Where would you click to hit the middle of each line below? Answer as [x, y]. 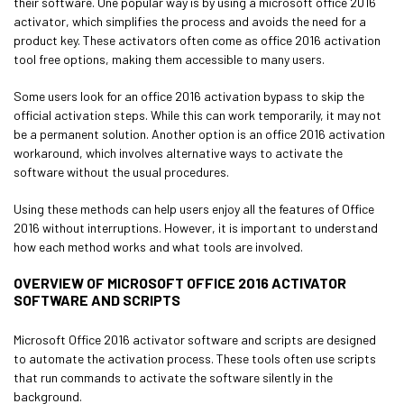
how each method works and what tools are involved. [158, 247]
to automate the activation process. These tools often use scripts [195, 358]
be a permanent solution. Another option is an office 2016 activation [199, 134]
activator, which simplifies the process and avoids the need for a [190, 21]
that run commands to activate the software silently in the [173, 377]
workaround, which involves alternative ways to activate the [178, 153]
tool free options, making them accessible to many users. [169, 59]
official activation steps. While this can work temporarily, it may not [197, 115]
